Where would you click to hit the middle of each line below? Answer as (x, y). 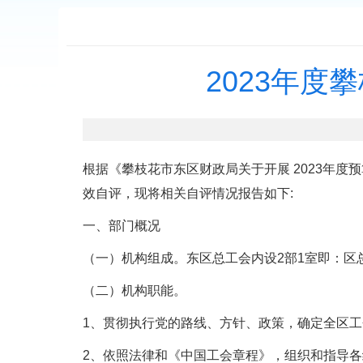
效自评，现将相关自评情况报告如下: (188, 193)
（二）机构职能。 (135, 290)
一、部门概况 (122, 226)
